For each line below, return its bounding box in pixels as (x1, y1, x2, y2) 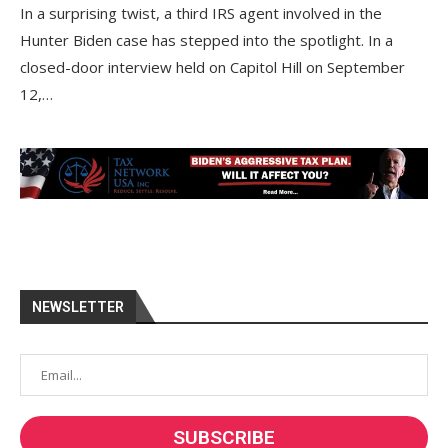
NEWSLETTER (32, 298, 124, 315)
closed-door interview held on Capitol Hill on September (20, 57, 405, 78)
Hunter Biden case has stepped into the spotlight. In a (20, 30, 393, 51)
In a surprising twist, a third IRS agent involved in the (20, 3, 382, 24)
